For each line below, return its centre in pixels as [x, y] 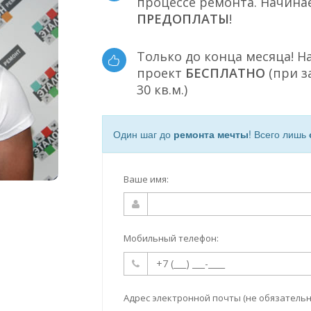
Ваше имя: [146, 179]
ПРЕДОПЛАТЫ [183, 19]
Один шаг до [143, 134]
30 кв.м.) [162, 90]
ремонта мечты [211, 134]
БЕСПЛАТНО [225, 73]
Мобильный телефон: [171, 238]
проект [161, 73]
